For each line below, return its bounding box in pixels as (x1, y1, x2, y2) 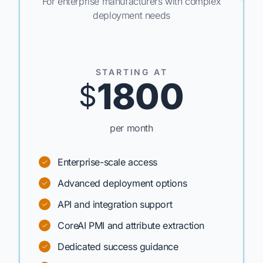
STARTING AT (95, 67, 168, 77)
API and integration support (58, 198, 173, 210)
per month (110, 122, 153, 134)
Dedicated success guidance (58, 241, 178, 252)
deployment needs (93, 9, 170, 21)
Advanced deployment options (58, 177, 187, 189)
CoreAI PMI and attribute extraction (58, 220, 204, 231)
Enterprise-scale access (58, 156, 157, 168)
